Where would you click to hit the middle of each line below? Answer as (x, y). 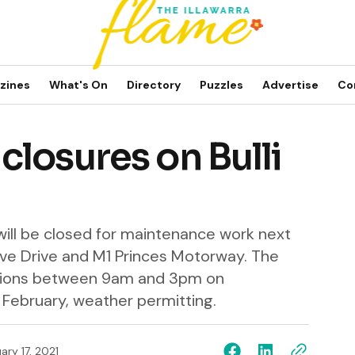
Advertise (290, 85)
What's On (78, 85)
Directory (154, 85)
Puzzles (221, 85)
